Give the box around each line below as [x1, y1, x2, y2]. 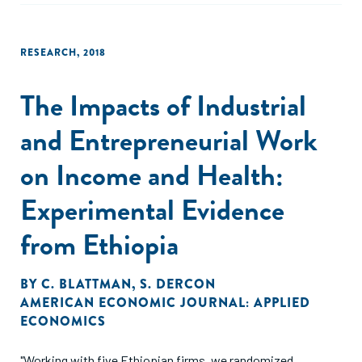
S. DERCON [140, 275, 216, 293]
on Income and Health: [20, 154, 284, 196]
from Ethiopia [20, 223, 179, 266]
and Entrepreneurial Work [20, 119, 318, 162]
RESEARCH [20, 45, 77, 60]
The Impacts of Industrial [20, 84, 306, 127]
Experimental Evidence [20, 188, 284, 231]
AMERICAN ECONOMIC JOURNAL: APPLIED [20, 293, 310, 312]
